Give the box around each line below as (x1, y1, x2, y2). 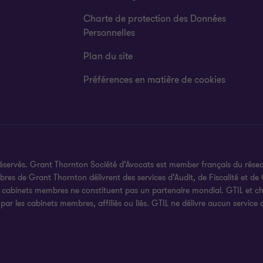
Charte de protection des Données (83, 12, 227, 25)
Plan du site (83, 50, 133, 63)
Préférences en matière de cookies (83, 73, 226, 86)
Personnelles (83, 26, 136, 39)
